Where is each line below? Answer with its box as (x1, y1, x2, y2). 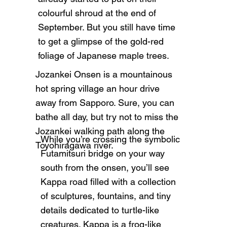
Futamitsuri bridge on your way (41, 148, 165, 159)
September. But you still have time (37, 22, 175, 33)
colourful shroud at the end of (37, 8, 156, 19)
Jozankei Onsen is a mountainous (35, 68, 173, 80)
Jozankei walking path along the (35, 125, 165, 136)
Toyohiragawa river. (35, 139, 114, 150)
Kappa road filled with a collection (41, 176, 176, 187)
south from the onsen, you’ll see (41, 162, 170, 173)
